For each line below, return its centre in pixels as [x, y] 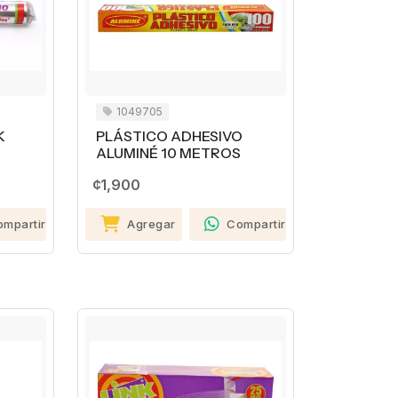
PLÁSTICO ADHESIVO [169, 137]
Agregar [151, 224]
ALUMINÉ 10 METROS [168, 154]
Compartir [256, 224]
